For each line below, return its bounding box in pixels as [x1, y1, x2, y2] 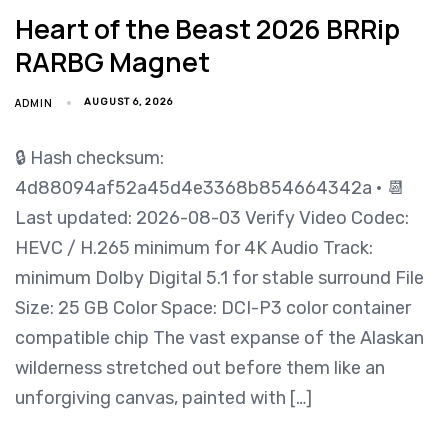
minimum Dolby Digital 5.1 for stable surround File [15, 267, 424, 290]
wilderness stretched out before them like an [15, 357, 385, 380]
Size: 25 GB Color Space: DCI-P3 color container [15, 297, 411, 320]
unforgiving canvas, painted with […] [15, 387, 312, 410]
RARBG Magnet [15, 43, 210, 81]
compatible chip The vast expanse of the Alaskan [15, 327, 424, 350]
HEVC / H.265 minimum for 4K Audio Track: [15, 237, 373, 260]
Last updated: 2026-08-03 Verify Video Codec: [15, 207, 409, 230]
